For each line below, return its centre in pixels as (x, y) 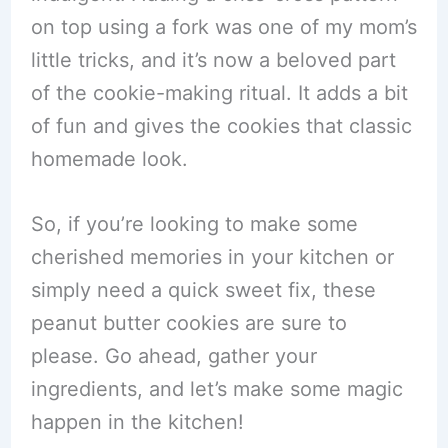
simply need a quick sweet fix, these (203, 290)
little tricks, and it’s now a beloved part (213, 60)
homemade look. (109, 159)
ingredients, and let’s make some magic (216, 389)
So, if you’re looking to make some (194, 224)
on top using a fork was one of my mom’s (223, 27)
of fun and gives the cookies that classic (221, 126)
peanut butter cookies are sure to (188, 323)
